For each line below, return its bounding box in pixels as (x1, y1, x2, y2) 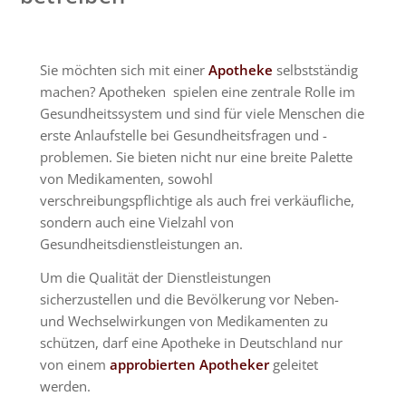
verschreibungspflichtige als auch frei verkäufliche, (40, 191, 355, 209)
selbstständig (273, 61, 359, 79)
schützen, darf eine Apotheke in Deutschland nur (40, 333, 343, 352)
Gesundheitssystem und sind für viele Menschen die (40, 104, 365, 122)
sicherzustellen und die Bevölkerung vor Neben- (40, 289, 340, 308)
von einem (40, 354, 111, 373)
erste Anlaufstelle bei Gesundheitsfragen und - (40, 126, 328, 144)
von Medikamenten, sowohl (40, 169, 214, 188)
